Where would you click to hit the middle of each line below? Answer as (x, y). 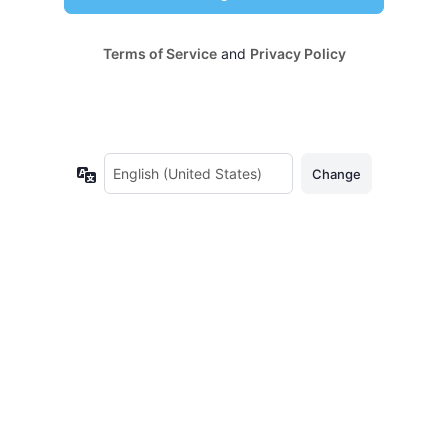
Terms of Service (159, 54)
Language (128, 174)
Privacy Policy (297, 54)
